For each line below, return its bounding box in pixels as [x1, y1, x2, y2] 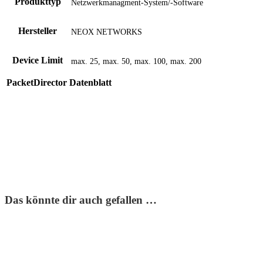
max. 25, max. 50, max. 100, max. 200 [71, 56, 201, 66]
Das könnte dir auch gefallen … [5, 193, 157, 206]
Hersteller [18, 25, 57, 36]
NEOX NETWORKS [71, 27, 142, 36]
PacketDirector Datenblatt [6, 77, 112, 87]
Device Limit [12, 55, 63, 65]
